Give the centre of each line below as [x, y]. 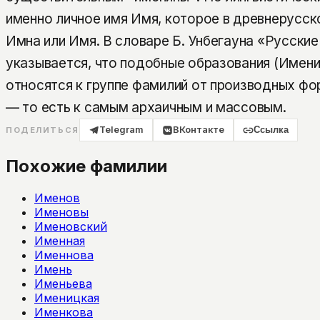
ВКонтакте [199, 130]
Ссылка [271, 130]
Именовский [71, 226]
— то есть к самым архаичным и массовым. [146, 108]
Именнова [64, 255]
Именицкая [67, 297]
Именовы [61, 212]
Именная [60, 240]
